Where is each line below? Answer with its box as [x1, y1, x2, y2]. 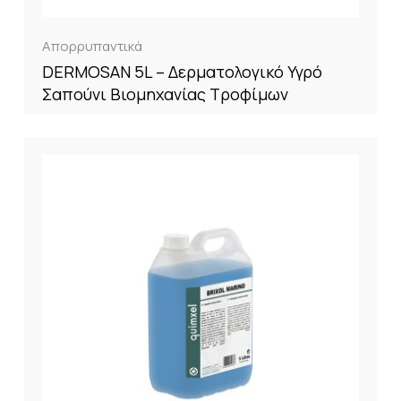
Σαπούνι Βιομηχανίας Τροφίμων [42, 83, 288, 105]
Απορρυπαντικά [42, 37, 142, 55]
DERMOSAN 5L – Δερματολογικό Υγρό [42, 61, 322, 82]
